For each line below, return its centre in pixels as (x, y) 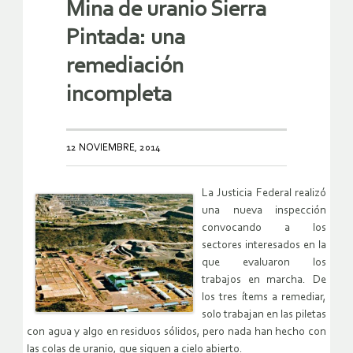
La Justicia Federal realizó (264, 194)
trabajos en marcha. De (264, 281)
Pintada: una (126, 39)
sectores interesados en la (264, 246)
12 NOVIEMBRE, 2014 (113, 148)
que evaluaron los (264, 263)
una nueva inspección (264, 211)
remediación (125, 67)
